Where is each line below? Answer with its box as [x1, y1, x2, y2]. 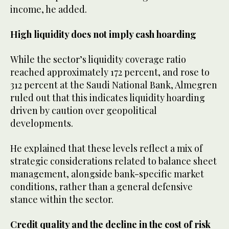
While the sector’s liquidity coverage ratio [10, 53, 186, 66]
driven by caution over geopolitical [10, 104, 157, 117]
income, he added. [10, 3, 87, 16]
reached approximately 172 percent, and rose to [10, 66, 210, 79]
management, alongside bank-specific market [10, 168, 204, 180]
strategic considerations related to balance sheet [10, 155, 217, 168]
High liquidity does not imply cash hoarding [10, 28, 196, 41]
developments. [10, 117, 73, 130]
